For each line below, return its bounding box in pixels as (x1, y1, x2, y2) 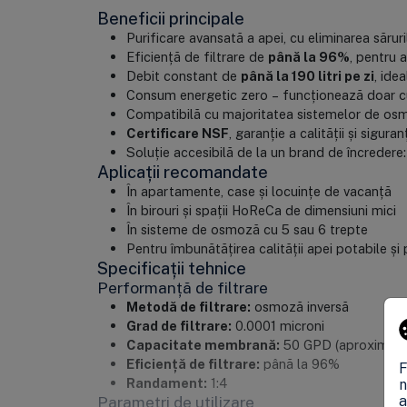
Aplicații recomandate (96, 162, 268, 183)
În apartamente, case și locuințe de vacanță (125, 183, 392, 200)
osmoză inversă (250, 298, 349, 315)
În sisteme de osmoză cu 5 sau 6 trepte (125, 221, 368, 238)
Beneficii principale (96, 8, 244, 29)
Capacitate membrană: (125, 336, 280, 353)
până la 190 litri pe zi (240, 67, 374, 84)
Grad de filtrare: (125, 317, 232, 334)
